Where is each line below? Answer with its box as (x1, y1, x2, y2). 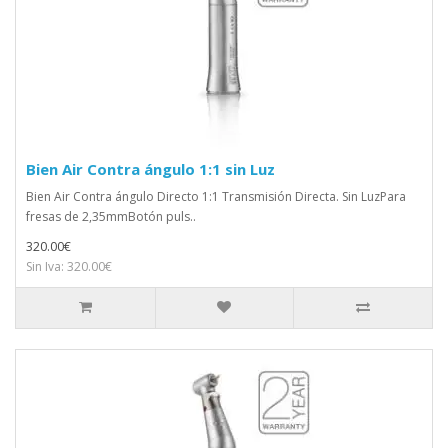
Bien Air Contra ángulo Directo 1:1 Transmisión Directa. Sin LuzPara (26, 187, 406, 205)
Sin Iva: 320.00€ (26, 257, 112, 275)
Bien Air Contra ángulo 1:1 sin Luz (26, 158, 275, 179)
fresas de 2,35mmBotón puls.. (26, 207, 196, 225)
